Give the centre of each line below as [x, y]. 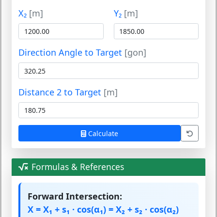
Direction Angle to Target [71, 53]
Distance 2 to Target [61, 92]
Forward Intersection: [75, 196]
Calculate [103, 133]
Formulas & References [78, 166]
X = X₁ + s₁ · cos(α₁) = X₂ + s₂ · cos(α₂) [103, 209]
